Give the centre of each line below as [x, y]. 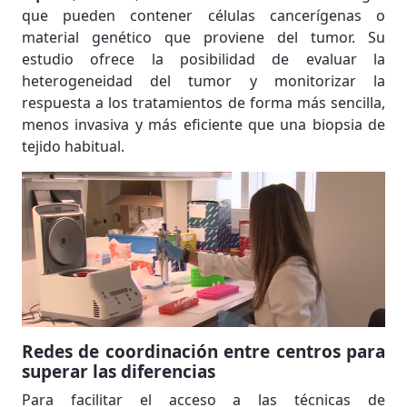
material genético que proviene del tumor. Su [203, 37]
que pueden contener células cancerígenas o [203, 15]
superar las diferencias [119, 371]
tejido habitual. [73, 146]
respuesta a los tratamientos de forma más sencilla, [203, 102]
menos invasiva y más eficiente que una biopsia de [203, 124]
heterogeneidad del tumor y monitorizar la [203, 80]
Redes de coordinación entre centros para [203, 351]
